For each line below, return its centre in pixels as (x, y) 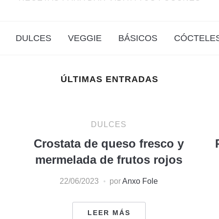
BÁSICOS (138, 38)
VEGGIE (85, 38)
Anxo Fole (140, 181)
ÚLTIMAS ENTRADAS (109, 79)
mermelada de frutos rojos (109, 159)
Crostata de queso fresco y (109, 143)
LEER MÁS (109, 212)
